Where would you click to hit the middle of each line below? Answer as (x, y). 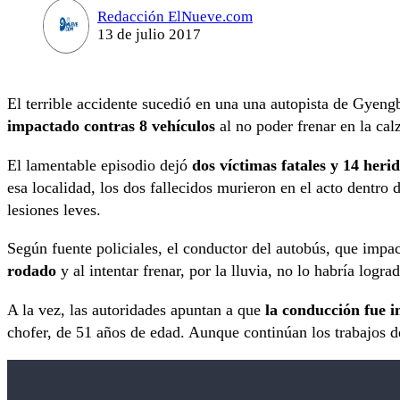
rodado (32, 271)
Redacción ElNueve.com (175, 16)
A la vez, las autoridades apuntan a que (136, 309)
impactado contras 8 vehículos (111, 126)
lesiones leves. (54, 209)
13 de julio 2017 (149, 34)
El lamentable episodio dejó (100, 165)
